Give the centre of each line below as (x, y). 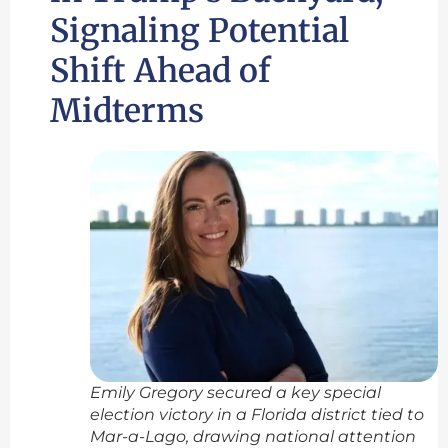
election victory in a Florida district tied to (257, 414)
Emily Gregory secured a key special (235, 392)
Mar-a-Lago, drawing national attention (253, 436)
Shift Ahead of (160, 71)
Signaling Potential (199, 31)
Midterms (127, 111)
